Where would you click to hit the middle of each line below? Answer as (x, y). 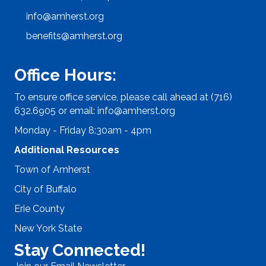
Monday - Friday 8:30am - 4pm (83, 130)
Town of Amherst (52, 169)
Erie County (39, 208)
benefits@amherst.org (74, 36)
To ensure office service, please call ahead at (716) (123, 97)
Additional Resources (67, 150)
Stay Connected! (80, 250)
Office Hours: (65, 75)
